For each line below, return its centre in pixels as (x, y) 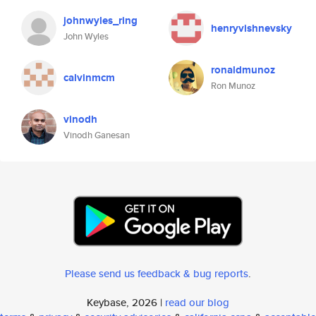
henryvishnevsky (251, 28)
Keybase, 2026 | (126, 302)
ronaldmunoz (243, 70)
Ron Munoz (233, 86)
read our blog (197, 302)
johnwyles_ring (101, 20)
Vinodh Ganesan (97, 135)
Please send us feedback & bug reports (157, 273)
